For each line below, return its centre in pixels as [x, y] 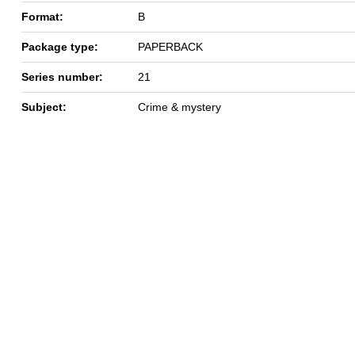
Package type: [60, 46]
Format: [42, 16]
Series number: [62, 76]
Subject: [44, 107]
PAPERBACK [170, 46]
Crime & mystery [179, 107]
